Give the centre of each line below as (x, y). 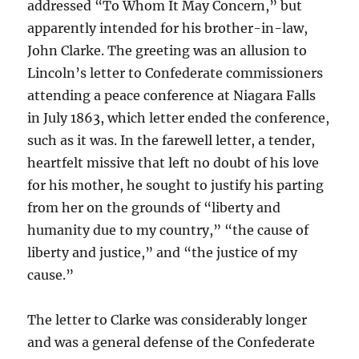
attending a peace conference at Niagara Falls (172, 95)
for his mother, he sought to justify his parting (176, 185)
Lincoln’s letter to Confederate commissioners (175, 73)
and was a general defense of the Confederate (171, 342)
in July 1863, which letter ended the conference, (179, 118)
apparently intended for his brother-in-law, (168, 28)
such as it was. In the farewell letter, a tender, (171, 140)
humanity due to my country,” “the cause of (168, 230)
